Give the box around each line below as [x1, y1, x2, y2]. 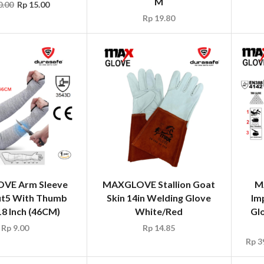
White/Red [135, 205, 183, 217]
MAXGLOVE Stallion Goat [103, 178, 216, 190]
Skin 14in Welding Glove [107, 192, 212, 203]
